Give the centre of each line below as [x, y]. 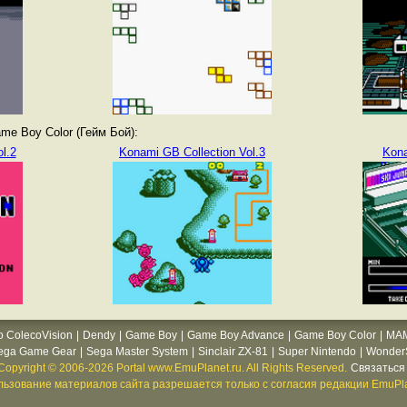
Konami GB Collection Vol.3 [192, 152]
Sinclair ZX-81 [233, 352]
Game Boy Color [335, 335]
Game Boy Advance [236, 335]
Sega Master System [137, 352]
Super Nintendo [317, 352]
